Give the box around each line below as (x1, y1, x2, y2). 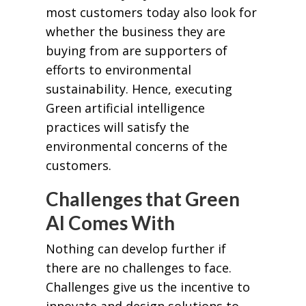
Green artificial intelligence (45, 100, 205, 117)
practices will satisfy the (45, 119, 189, 136)
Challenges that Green (45, 187, 240, 211)
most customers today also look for (45, 4, 257, 21)
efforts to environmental (45, 61, 191, 79)
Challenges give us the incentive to (45, 278, 250, 295)
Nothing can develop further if (45, 240, 226, 257)
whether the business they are (45, 23, 225, 40)
